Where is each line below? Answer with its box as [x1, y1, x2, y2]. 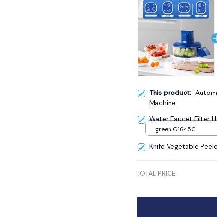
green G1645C [155, 125, 196, 134]
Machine [149, 98, 176, 107]
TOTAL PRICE [137, 169, 176, 178]
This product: [149, 88, 195, 97]
